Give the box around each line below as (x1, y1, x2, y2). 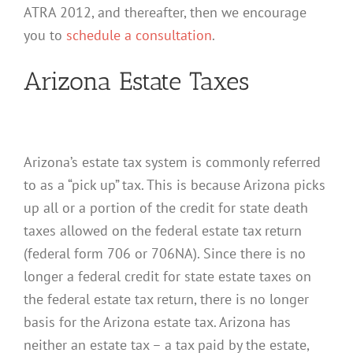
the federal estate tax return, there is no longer (24, 288, 309, 308)
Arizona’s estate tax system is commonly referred (24, 151, 321, 171)
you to (24, 24, 66, 44)
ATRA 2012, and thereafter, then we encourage (24, 2, 307, 21)
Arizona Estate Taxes (24, 65, 249, 96)
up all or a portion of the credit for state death (24, 197, 308, 217)
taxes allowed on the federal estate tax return (24, 220, 302, 240)
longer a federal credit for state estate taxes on (24, 266, 311, 285)
